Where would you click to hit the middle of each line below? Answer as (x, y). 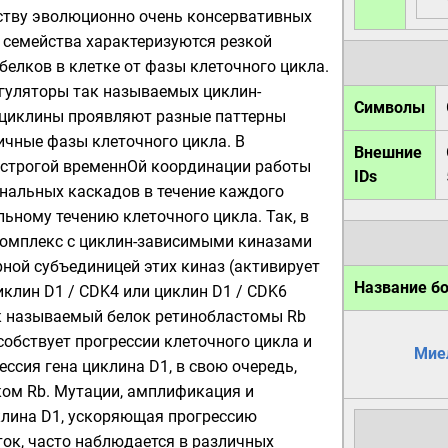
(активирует (272, 266)
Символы (389, 107)
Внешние (388, 152)
